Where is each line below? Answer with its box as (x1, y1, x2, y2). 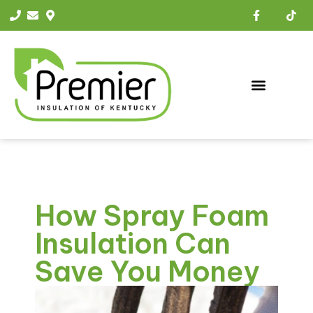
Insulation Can (35, 226, 231, 262)
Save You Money (35, 254, 260, 290)
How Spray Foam (35, 198, 269, 234)
